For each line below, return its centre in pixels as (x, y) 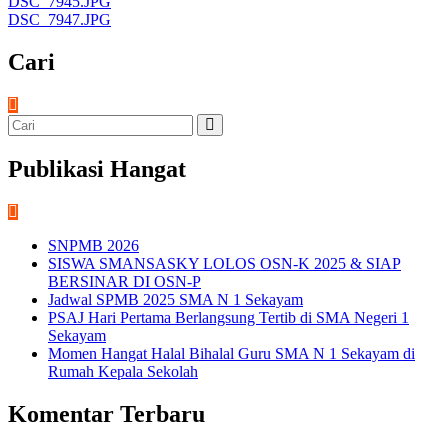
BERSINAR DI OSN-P (124, 281)
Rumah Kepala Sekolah (123, 371)
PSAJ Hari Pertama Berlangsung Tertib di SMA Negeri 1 (228, 317)
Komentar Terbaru (106, 413)
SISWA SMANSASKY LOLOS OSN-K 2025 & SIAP (224, 263)
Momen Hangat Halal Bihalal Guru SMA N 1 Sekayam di (231, 353)
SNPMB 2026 (93, 245)
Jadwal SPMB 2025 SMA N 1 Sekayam (175, 299)
